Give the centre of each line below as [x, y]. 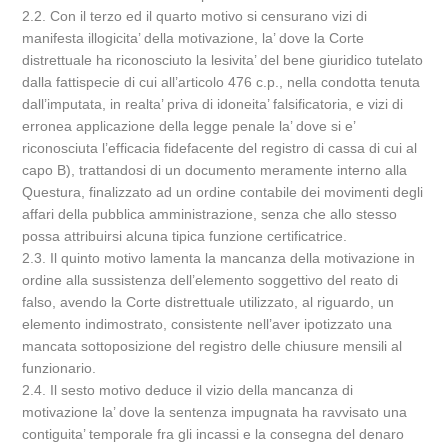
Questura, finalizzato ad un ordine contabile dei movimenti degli [223, 192]
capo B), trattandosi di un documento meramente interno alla [215, 170]
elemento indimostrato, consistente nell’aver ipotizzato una [207, 324]
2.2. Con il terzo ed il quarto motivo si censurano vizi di [195, 16]
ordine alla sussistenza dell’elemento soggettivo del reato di [210, 280]
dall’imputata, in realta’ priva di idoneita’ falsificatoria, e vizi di [213, 104]
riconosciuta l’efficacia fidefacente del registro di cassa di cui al [220, 148]
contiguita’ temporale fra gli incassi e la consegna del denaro [213, 434]
